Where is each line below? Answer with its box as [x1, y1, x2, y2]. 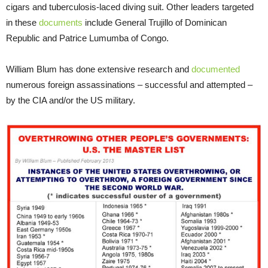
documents [39, 17, 83, 28]
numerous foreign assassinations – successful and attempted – [6, 80, 252, 90]
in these [6, 17, 39, 28]
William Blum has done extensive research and [6, 64, 191, 75]
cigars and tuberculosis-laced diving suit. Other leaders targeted [6, 2, 254, 13]
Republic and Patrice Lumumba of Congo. [6, 33, 169, 44]
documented [191, 64, 240, 75]
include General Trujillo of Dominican [83, 17, 227, 28]
